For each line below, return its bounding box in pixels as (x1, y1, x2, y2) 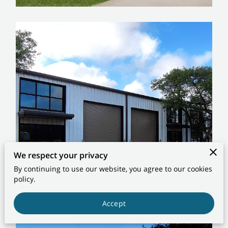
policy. (14, 174, 36, 184)
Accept (102, 198, 126, 208)
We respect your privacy (14, 150, 108, 161)
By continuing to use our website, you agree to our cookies (14, 164, 213, 174)
